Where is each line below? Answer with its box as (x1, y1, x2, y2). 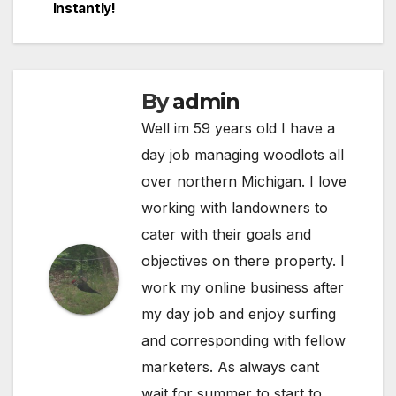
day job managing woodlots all (141, 145, 344, 164)
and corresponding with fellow (141, 331, 346, 349)
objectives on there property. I (141, 251, 345, 270)
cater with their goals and (141, 225, 311, 243)
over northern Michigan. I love (141, 171, 346, 190)
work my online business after (141, 278, 344, 296)
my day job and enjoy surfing (141, 304, 336, 323)
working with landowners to (141, 198, 328, 217)
